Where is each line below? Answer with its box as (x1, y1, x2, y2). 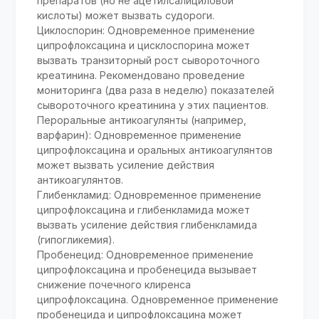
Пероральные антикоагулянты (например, (37, 114, 247, 127)
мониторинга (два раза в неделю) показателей (37, 84, 275, 97)
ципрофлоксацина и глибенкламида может (37, 204, 251, 216)
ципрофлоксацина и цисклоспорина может (37, 39, 251, 52)
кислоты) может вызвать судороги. (37, 9, 215, 22)
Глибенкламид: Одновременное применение (37, 189, 262, 202)
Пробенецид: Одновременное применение (37, 249, 254, 261)
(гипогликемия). (37, 234, 115, 246)
